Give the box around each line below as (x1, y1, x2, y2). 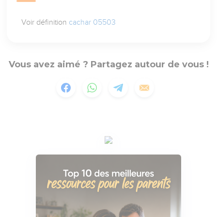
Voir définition (21, 18, 69, 27)
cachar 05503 (69, 18, 116, 27)
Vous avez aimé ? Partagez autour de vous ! (8, 59, 209, 70)
